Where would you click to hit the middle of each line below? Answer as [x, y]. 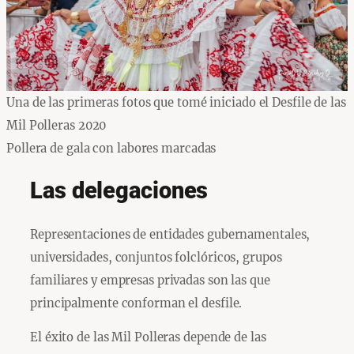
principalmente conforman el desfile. [136, 303]
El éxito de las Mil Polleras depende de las [148, 337]
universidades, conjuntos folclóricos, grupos [156, 257]
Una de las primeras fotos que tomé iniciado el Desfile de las [176, 103]
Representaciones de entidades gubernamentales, [170, 234]
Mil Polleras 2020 [56, 126]
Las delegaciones [119, 190]
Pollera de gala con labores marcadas [111, 149]
